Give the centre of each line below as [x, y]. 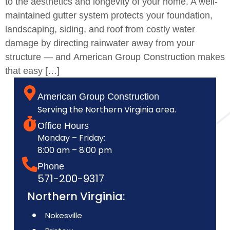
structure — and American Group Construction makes [115, 57]
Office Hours [63, 126]
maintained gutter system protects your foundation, [109, 15]
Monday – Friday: [71, 138]
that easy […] [32, 71]
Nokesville [63, 216]
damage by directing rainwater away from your [100, 43]
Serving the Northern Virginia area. [107, 110]
